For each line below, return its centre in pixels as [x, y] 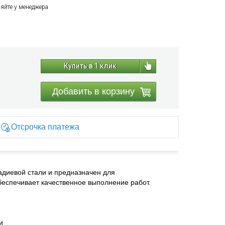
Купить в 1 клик [90, 66]
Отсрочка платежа [45, 127]
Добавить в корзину [93, 91]
